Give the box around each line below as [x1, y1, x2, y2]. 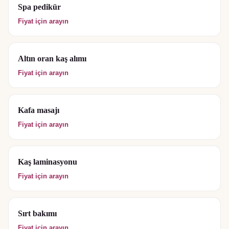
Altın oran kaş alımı [18, 54, 86, 63]
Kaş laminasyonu [18, 157, 77, 166]
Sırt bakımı [18, 209, 57, 218]
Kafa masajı [18, 106, 59, 114]
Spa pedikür [18, 3, 61, 11]
